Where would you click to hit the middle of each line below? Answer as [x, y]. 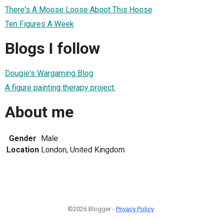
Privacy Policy [135, 209]
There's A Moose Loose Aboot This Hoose [79, 9]
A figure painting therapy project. [60, 87]
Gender [23, 138]
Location [23, 149]
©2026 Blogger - [92, 209]
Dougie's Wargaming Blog [49, 73]
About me [39, 112]
